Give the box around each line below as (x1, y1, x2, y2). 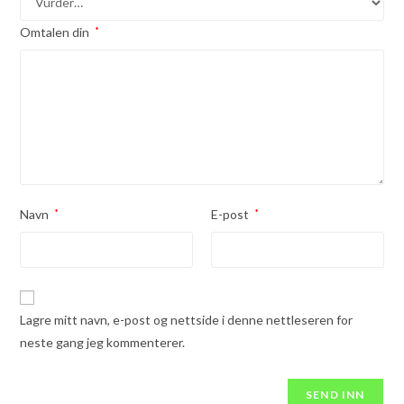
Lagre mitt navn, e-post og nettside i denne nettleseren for (20, 311, 353, 327)
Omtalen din (20, 23, 93, 40)
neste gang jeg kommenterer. (20, 334, 186, 350)
